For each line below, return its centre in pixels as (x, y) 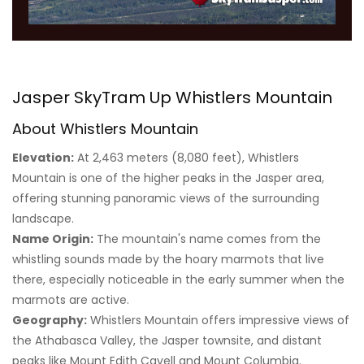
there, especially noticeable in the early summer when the (178, 280)
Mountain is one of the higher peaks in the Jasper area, (168, 178)
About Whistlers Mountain (105, 129)
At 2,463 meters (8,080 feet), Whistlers (186, 158)
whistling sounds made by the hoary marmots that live (168, 260)
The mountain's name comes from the (207, 239)
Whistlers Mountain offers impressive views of (218, 321)
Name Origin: (53, 239)
